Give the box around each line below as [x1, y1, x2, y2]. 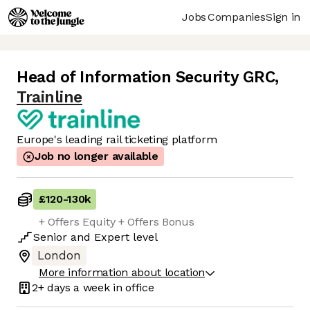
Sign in [266, 10, 300, 24]
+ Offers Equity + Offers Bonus [39, 215, 194, 229]
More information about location [39, 266, 206, 280]
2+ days [32, 280, 71, 294]
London [37, 249, 81, 263]
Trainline [17, 88, 82, 107]
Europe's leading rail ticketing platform [17, 133, 217, 147]
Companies [208, 10, 266, 24]
